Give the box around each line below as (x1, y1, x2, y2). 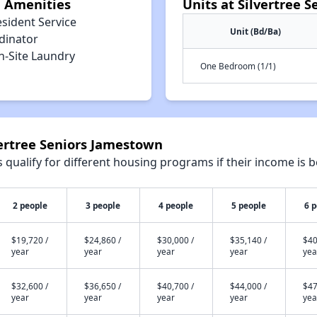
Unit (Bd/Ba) (230, 25, 281, 37)
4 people (158, 200, 194, 211)
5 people (231, 200, 267, 211)
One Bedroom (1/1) (200, 60, 276, 71)
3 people (86, 200, 121, 211)
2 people (13, 200, 48, 211)
